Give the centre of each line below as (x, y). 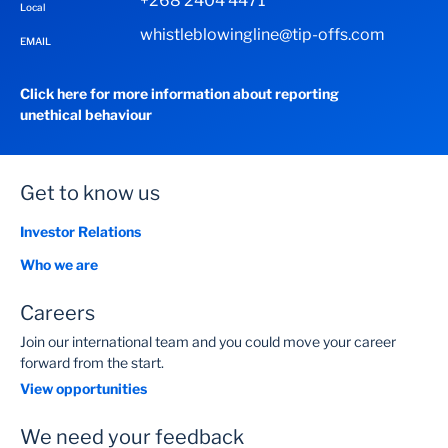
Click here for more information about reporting (179, 94)
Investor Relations (80, 232)
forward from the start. (92, 363)
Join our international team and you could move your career (208, 342)
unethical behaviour (86, 115)
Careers (57, 313)
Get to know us (90, 193)
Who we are (59, 265)
